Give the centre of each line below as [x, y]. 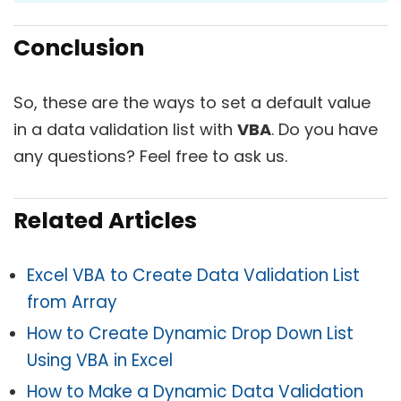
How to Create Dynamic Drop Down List [190, 333]
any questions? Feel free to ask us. [150, 156]
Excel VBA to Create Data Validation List [193, 275]
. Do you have [324, 129]
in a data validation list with [125, 129]
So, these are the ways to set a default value [192, 102]
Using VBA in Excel [100, 360]
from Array [72, 302]
